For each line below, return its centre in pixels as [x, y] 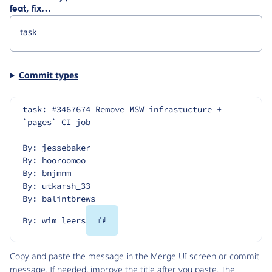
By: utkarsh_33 [56, 186]
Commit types [48, 75]
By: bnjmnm [47, 173]
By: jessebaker [56, 148]
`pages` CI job [56, 122]
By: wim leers [54, 221]
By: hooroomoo [54, 161]
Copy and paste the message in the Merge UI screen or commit [134, 256]
